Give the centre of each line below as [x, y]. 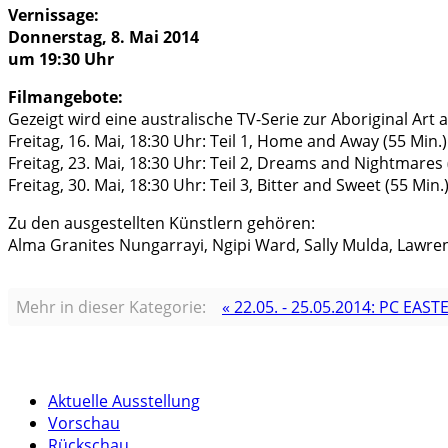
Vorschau [84, 423]
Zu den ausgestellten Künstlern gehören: [161, 223]
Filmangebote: [65, 97]
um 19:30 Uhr [61, 59]
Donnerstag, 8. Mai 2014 [103, 37]
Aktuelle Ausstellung [124, 401]
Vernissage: [53, 15]
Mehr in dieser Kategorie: [111, 307]
